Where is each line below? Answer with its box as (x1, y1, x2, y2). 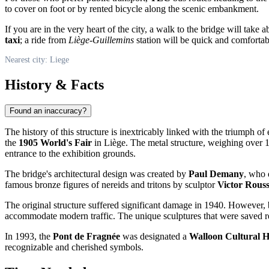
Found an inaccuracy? (10, 106, 86, 116)
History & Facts (5, 76, 104, 92)
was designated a (120, 231, 189, 242)
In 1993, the (5, 231, 53, 242)
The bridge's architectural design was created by (5, 169, 189, 180)
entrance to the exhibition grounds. (5, 148, 136, 159)
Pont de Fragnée (53, 231, 120, 242)
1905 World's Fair (19, 138, 92, 148)
